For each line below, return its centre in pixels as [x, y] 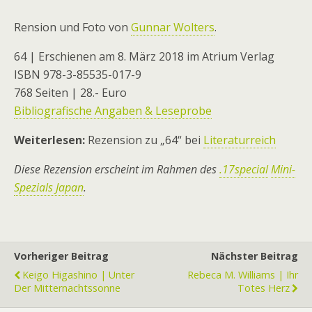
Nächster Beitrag [255, 256]
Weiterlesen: [49, 140]
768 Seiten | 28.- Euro [70, 93]
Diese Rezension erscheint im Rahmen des [117, 169]
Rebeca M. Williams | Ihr [243, 275]
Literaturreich [240, 140]
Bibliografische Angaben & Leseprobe [113, 111]
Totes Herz [264, 288]
